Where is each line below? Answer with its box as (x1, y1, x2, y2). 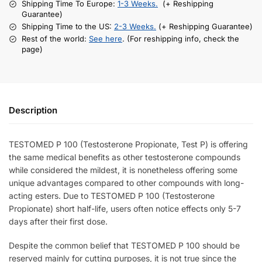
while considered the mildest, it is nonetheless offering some (9, 164, 237, 175)
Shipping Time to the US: (22, 22, 114, 32)
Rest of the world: (22, 34, 89, 44)
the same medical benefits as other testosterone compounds (9, 151, 240, 162)
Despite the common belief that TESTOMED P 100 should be (9, 240, 240, 251)
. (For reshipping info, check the (122, 34, 239, 44)
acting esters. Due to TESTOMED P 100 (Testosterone (9, 190, 215, 201)
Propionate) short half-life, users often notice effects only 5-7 (9, 203, 241, 213)
